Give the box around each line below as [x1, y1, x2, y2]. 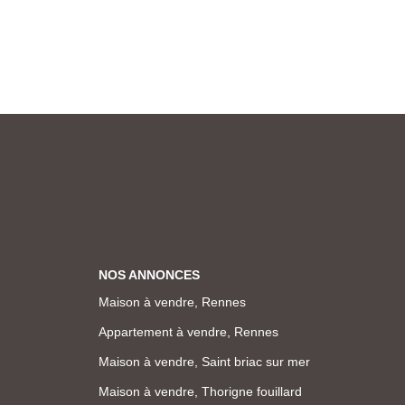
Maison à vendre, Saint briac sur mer [98, 353, 310, 369]
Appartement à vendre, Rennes [98, 324, 278, 339]
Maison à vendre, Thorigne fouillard [98, 383, 302, 399]
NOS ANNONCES [98, 268, 200, 282]
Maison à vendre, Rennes [98, 294, 246, 309]
